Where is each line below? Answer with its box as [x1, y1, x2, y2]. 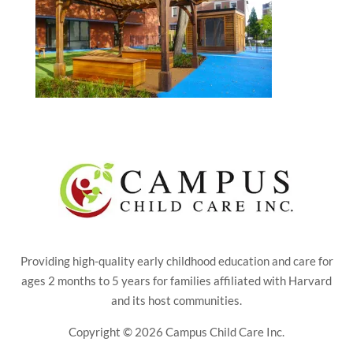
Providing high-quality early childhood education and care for [20, 253, 333, 268]
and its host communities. [111, 292, 242, 307]
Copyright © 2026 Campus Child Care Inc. [69, 324, 284, 339]
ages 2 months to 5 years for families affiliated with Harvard [21, 273, 332, 288]
